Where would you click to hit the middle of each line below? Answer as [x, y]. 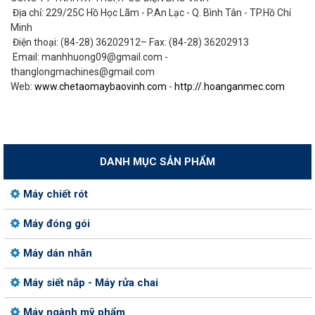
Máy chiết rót [56, 194]
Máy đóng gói [57, 223]
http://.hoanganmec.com [230, 86]
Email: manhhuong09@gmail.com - [89, 57]
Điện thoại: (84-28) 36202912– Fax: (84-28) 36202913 [130, 42]
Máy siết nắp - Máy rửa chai [91, 282]
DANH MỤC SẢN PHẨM [157, 161]
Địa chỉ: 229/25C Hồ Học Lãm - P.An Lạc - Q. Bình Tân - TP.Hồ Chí [151, 12]
